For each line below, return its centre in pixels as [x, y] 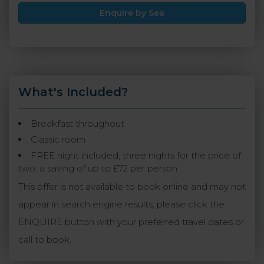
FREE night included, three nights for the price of [136, 156]
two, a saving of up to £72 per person [98, 169]
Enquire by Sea [132, 13]
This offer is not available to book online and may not [132, 187]
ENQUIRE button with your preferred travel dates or [131, 222]
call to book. [45, 240]
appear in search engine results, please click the [121, 204]
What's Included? [73, 92]
